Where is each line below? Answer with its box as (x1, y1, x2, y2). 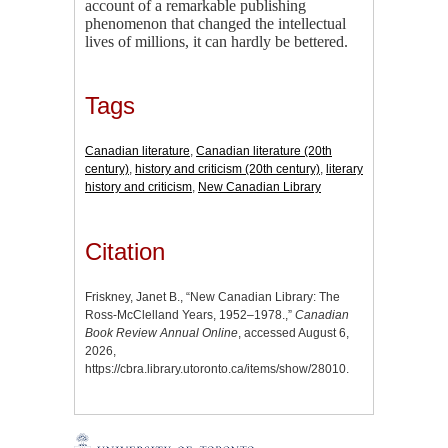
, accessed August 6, (238, 326, 349, 341)
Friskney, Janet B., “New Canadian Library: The (85, 290, 340, 305)
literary (326, 162, 363, 177)
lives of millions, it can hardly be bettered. (85, 32, 348, 50)
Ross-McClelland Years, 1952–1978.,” (85, 308, 295, 323)
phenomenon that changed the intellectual (85, 14, 346, 32)
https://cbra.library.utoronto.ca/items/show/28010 (85, 362, 346, 377)
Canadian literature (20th (196, 144, 332, 159)
